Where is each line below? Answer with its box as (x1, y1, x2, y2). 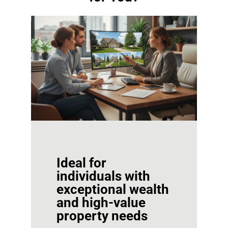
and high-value (56, 194, 146, 210)
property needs (56, 208, 148, 223)
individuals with (56, 168, 150, 184)
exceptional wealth (56, 181, 169, 197)
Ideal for (56, 155, 106, 170)
